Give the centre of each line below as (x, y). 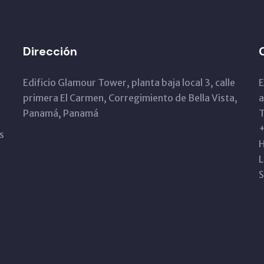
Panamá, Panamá (61, 113)
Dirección (50, 52)
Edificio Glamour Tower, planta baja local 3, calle (129, 83)
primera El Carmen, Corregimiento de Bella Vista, (130, 98)
